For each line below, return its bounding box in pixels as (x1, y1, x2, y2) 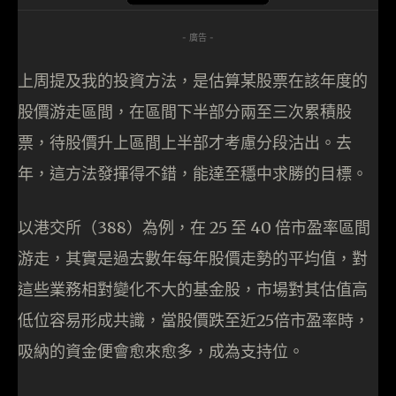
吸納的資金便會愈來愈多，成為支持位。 (18, 341, 304, 362)
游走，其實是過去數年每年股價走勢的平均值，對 (18, 248, 368, 270)
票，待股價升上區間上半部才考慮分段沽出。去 (18, 133, 352, 154)
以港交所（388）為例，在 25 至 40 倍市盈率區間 (18, 217, 370, 239)
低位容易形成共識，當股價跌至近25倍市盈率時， (18, 310, 369, 331)
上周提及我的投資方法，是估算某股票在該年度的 (18, 71, 368, 92)
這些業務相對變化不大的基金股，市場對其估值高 (18, 279, 368, 301)
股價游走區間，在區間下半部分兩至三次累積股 (18, 102, 352, 123)
